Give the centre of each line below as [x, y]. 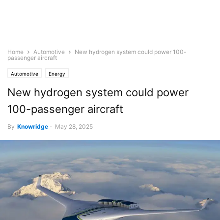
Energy [57, 74]
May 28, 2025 [74, 126]
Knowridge [33, 126]
